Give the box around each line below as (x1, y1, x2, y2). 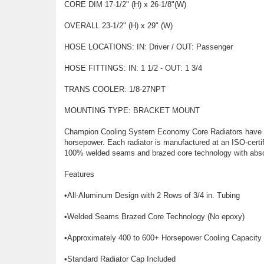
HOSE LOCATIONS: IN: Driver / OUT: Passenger (64, 42, 233, 51)
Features (64, 170, 94, 179)
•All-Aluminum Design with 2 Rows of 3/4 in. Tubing (64, 191, 240, 200)
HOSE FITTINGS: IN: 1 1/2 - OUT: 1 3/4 (64, 64, 202, 72)
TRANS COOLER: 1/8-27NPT (64, 85, 166, 94)
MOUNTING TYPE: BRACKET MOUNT (64, 106, 200, 115)
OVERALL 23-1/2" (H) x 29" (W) (64, 21, 173, 30)
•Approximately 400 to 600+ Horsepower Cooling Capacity (64, 233, 262, 242)
